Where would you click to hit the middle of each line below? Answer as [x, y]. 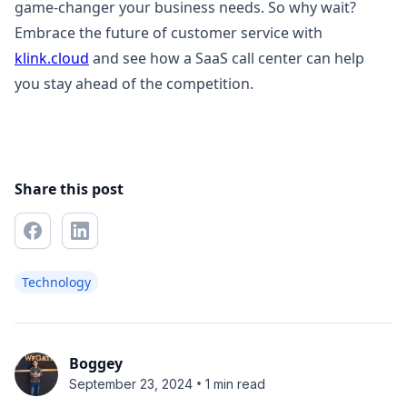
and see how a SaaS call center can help [227, 58]
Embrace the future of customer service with [169, 33]
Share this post [69, 189]
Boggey [96, 363]
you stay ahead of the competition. [134, 84]
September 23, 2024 [131, 383]
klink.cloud [52, 58]
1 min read [235, 383]
